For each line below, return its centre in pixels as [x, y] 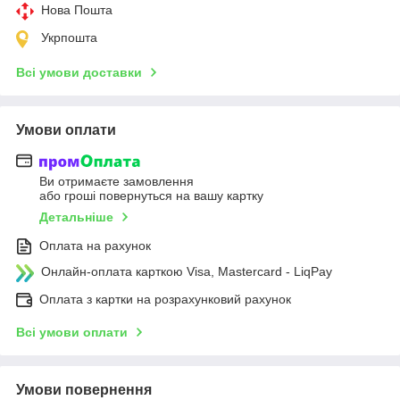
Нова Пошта [77, 9]
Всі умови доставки [79, 72]
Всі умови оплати [72, 333]
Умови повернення [84, 390]
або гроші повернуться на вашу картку [151, 196]
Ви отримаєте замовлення [117, 182]
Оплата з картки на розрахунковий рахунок [165, 300]
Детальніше [76, 217]
